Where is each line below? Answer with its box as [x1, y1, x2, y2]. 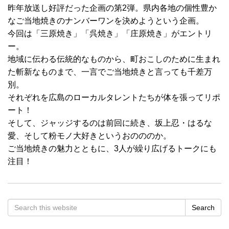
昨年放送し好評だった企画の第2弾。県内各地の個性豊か [8, 4, 217, 12]
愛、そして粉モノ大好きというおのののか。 [8, 131, 171, 140]
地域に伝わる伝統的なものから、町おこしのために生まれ [8, 55, 220, 63]
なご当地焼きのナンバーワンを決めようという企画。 [8, 16, 204, 25]
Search [192, 203, 215, 212]
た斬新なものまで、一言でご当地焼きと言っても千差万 [8, 67, 212, 76]
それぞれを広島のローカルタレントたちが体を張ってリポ [8, 93, 220, 102]
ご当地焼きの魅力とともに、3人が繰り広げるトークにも [8, 144, 217, 153]
